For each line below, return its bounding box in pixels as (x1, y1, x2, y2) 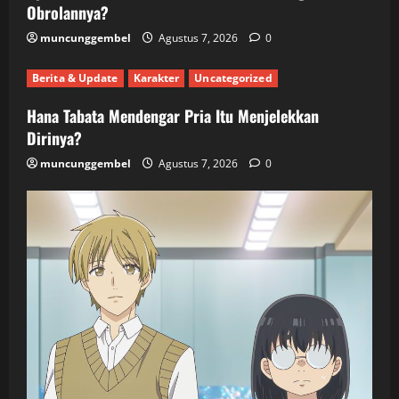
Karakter (133, 69, 180, 85)
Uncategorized (194, 69, 273, 85)
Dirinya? (27, 126, 82, 150)
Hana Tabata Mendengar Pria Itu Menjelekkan (27, 103, 319, 127)
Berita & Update (32, 69, 118, 85)
